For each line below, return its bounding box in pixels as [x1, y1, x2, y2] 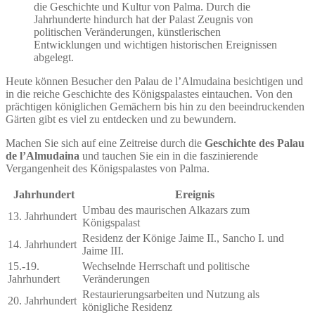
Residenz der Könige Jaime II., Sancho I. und [82, 232, 284, 245]
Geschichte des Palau [205, 137, 304, 150]
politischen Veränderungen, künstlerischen [34, 26, 221, 39]
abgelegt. [34, 51, 74, 64]
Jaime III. [82, 245, 124, 257]
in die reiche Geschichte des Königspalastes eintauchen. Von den [6, 88, 292, 101]
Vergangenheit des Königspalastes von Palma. [6, 162, 210, 175]
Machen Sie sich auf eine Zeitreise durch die [6, 137, 205, 150]
